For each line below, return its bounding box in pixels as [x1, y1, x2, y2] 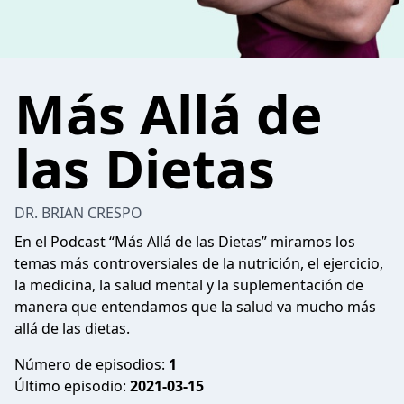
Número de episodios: [14, 354, 169, 374]
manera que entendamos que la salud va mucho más [14, 297, 376, 317]
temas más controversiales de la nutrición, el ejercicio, [14, 253, 383, 273]
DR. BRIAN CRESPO [14, 203, 142, 223]
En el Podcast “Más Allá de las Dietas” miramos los [14, 232, 355, 252]
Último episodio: [14, 376, 130, 396]
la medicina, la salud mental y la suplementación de [14, 275, 363, 295]
